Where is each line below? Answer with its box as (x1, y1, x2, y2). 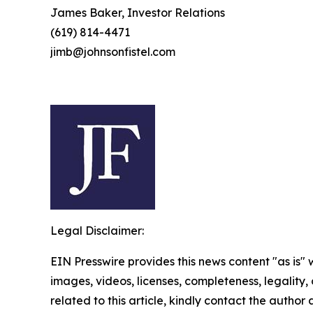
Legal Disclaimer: (50, 224, 144, 238)
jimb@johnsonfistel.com (50, 45, 175, 59)
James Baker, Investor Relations (50, 6, 225, 20)
